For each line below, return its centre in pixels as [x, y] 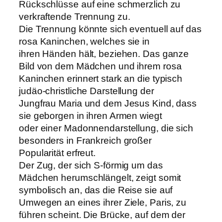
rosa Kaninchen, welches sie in [84, 42]
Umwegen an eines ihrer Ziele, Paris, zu [103, 203]
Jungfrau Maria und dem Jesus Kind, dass [108, 104]
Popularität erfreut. [57, 153]
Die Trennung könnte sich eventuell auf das [110, 29]
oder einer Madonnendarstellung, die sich [106, 128]
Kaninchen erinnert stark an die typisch [101, 79]
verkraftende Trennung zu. [75, 17]
